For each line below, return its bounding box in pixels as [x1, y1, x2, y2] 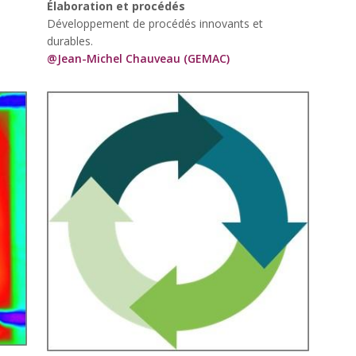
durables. [47, 33, 93, 48]
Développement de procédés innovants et [47, 15, 263, 31]
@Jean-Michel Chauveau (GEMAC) [47, 50, 230, 66]
